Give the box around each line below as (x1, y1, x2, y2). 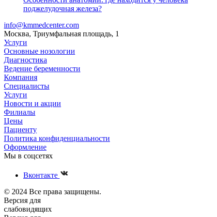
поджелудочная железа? (23, 4, 102, 13)
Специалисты (4, 82, 49, 90)
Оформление (4, 143, 46, 151)
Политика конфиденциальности (4, 134, 110, 142)
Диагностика (4, 56, 47, 64)
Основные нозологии (4, 47, 75, 55)
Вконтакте (23, 171, 60, 179)
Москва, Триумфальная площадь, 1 (4, 30, 119, 38)
